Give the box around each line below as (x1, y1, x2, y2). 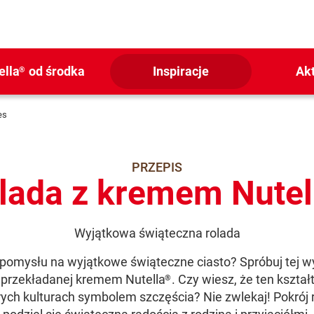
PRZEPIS (132, 160, 182, 175)
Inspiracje (152, 64, 209, 78)
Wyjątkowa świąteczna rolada (74, 226, 240, 240)
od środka (26, 64, 86, 78)
